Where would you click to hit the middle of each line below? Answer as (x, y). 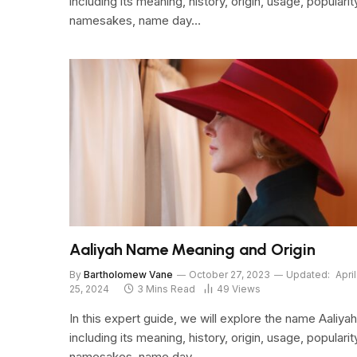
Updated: (308, 275)
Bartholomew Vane (128, 275)
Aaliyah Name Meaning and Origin (192, 250)
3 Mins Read (166, 289)
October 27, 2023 (229, 275)
